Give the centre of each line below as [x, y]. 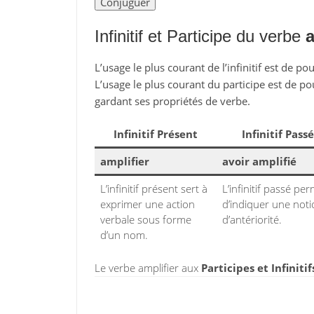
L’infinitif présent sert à [154, 189]
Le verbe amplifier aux [148, 268]
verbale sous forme [146, 219]
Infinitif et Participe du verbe [200, 36]
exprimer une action [148, 204]
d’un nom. [124, 235]
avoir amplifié [259, 161]
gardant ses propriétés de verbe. [172, 101]
